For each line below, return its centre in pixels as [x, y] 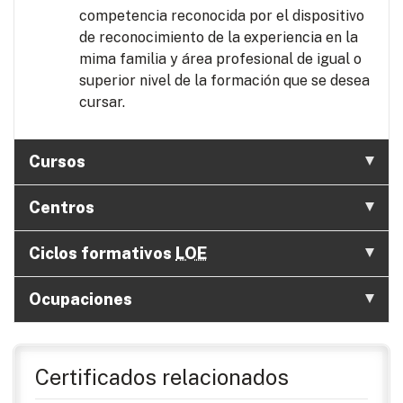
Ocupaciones [81, 300]
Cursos [57, 162]
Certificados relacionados [162, 377]
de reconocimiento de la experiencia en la [219, 38]
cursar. [102, 103]
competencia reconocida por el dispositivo [222, 16]
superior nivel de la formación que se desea [224, 81]
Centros [62, 208]
